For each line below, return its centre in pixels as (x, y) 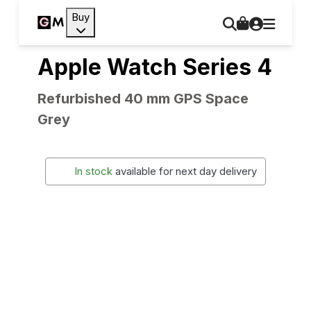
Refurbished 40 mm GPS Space (143, 99)
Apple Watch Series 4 (154, 67)
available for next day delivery (186, 171)
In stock (94, 171)
